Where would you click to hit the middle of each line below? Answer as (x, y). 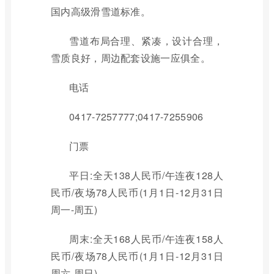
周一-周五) (74, 209)
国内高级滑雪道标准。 (101, 11)
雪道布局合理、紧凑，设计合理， (146, 41)
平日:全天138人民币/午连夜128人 (146, 175)
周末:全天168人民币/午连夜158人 (146, 239)
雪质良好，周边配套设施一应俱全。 (131, 58)
